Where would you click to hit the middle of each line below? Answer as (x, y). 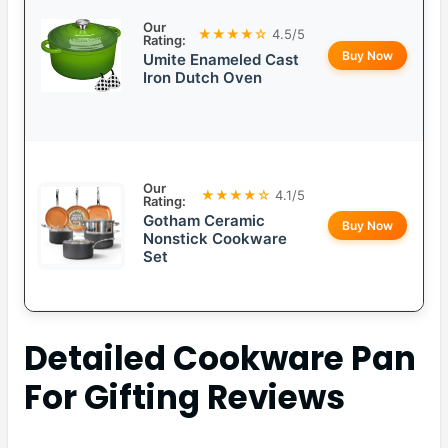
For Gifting (112, 398)
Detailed (98, 359)
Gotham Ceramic (204, 221)
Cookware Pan (294, 359)
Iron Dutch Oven (202, 78)
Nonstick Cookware (215, 239)
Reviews (272, 398)
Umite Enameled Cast (221, 60)
